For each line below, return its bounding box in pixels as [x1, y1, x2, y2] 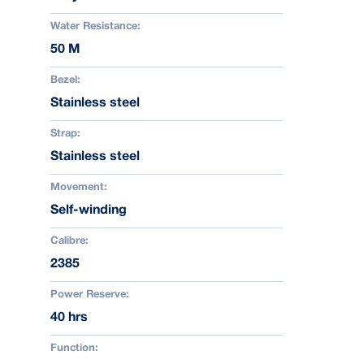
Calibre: [50, 236, 89, 246]
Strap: [50, 129, 80, 139]
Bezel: [50, 76, 80, 85]
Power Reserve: [50, 290, 129, 300]
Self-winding [50, 205, 127, 216]
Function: [50, 344, 98, 353]
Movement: [50, 183, 107, 193]
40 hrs [50, 312, 88, 323]
